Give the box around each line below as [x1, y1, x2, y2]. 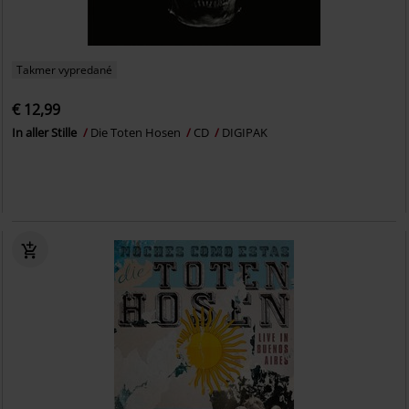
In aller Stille [12, 123, 80, 141]
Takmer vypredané [16, 61, 113, 78]
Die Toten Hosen [90, 123, 184, 141]
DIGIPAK [222, 123, 268, 141]
